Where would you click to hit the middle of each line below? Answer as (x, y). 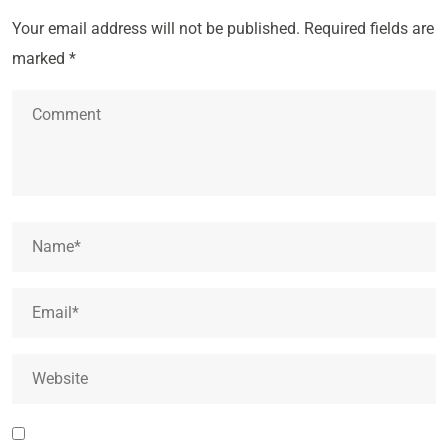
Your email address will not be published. (156, 28)
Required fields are (369, 28)
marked (40, 58)
